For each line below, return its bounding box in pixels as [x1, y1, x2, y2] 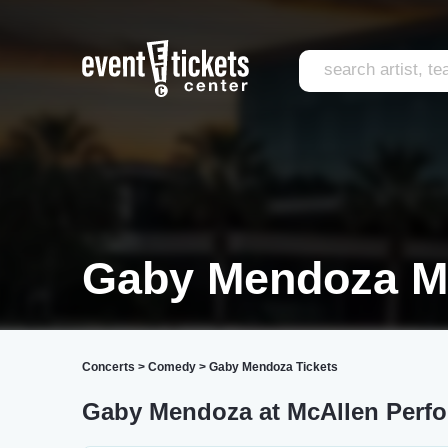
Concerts [82, 360, 135, 374]
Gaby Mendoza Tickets [209, 360, 338, 374]
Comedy [148, 360, 196, 374]
